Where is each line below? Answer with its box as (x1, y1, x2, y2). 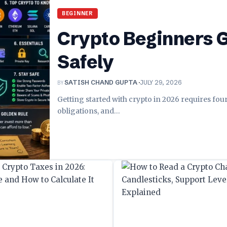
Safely (57, 51, 114, 73)
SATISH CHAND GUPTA (64, 79, 137, 87)
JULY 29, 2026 (140, 79, 182, 87)
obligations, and (57, 106, 114, 116)
